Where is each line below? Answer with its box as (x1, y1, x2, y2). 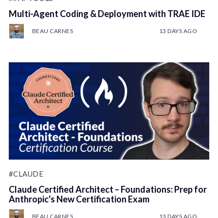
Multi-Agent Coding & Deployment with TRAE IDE (8, 8, 205, 19)
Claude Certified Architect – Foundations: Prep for (8, 184, 207, 195)
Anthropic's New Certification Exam (8, 194, 149, 205)
